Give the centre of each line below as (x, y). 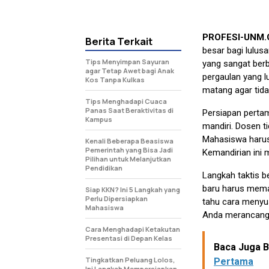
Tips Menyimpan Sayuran (127, 61)
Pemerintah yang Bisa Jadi (129, 150)
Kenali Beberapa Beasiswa (129, 141)
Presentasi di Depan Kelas (129, 238)
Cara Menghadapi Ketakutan (133, 229)
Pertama (234, 261)
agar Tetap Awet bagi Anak (130, 70)
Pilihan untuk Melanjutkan (128, 159)
